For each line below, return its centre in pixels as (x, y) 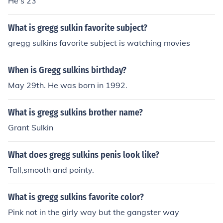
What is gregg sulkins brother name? (75, 112)
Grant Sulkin (31, 127)
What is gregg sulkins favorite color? (76, 197)
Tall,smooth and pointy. (51, 170)
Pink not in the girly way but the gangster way (94, 212)
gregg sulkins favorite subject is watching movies (99, 43)
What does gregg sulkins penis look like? (84, 155)
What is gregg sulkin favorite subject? (78, 28)
